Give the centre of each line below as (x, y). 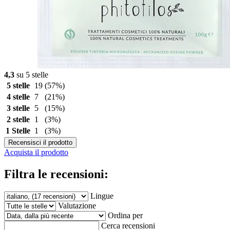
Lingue (102, 196)
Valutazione (77, 205)
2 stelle (18, 119)
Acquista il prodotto (36, 152)
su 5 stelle (31, 74)
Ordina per (125, 215)
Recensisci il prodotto (40, 142)
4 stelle (18, 97)
